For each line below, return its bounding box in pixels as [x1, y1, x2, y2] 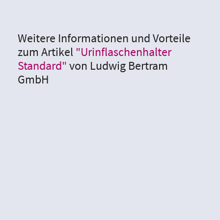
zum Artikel [18, 44, 73, 60]
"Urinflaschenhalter [73, 44, 171, 60]
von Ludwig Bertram [69, 58, 168, 74]
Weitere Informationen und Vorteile [18, 30, 191, 46]
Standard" [18, 58, 69, 74]
